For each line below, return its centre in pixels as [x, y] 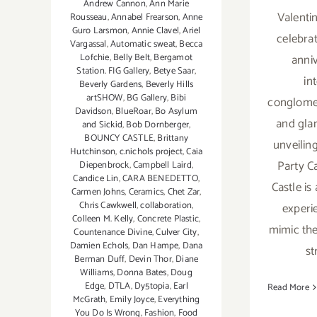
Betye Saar [174, 71]
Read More [288, 287]
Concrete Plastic [168, 219]
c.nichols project [151, 152]
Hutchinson [93, 152]
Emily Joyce [132, 300]
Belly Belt [132, 58]
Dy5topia [152, 287]
